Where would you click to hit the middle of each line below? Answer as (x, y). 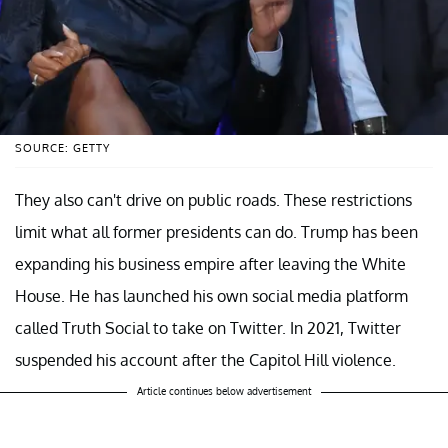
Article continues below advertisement (224, 390)
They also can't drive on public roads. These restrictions (213, 199)
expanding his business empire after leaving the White (210, 263)
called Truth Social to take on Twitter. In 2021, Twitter (208, 327)
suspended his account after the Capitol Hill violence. (205, 359)
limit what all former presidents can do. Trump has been (216, 231)
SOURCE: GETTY (62, 147)
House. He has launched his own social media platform (211, 295)
